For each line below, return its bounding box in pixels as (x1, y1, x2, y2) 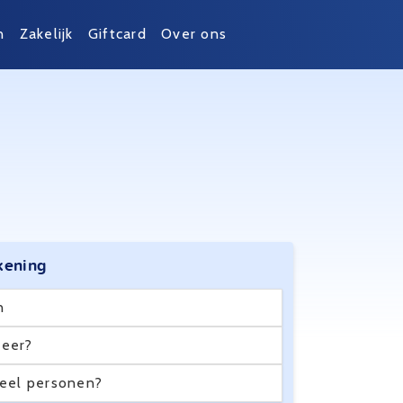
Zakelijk (19, 25, 74, 43)
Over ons (161, 25, 228, 43)
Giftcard (87, 25, 148, 43)
